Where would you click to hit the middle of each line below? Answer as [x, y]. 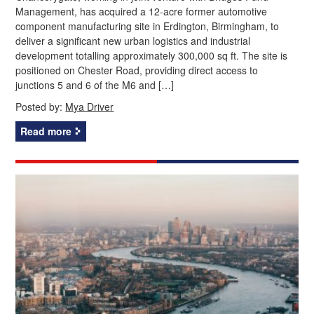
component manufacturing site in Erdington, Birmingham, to [148, 26]
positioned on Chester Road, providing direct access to [137, 70]
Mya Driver [90, 106]
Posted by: [41, 106]
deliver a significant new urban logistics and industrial [133, 40]
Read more [46, 131]
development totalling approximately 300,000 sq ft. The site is [152, 55]
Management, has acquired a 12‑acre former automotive [142, 11]
